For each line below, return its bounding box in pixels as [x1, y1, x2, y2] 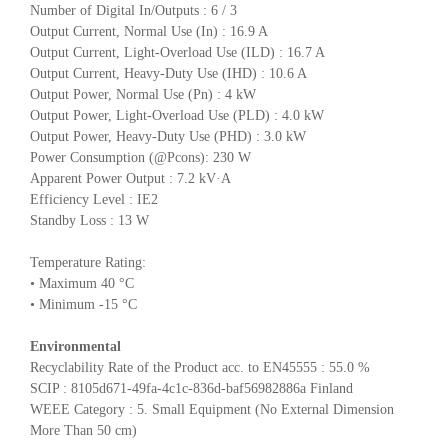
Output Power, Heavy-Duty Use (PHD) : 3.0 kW [30, 128, 306, 144]
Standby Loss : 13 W [30, 212, 149, 228]
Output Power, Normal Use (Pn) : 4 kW [30, 86, 256, 102]
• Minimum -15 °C [30, 296, 137, 312]
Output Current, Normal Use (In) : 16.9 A [30, 23, 268, 39]
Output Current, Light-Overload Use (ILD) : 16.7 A [30, 44, 325, 60]
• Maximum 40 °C [30, 275, 134, 291]
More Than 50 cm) [30, 422, 137, 438]
